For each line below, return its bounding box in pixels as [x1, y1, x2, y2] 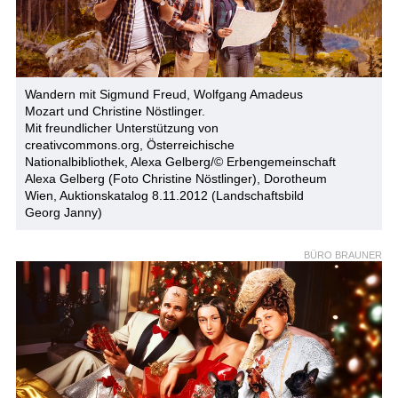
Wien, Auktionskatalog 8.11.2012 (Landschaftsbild [24, 187, 304, 203]
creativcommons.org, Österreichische [24, 137, 235, 152]
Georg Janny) [24, 204, 102, 219]
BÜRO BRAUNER [304, 249, 383, 260]
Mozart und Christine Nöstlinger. [24, 103, 205, 118]
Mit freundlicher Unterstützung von [24, 120, 219, 135]
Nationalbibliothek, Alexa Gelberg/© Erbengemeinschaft [24, 154, 336, 169]
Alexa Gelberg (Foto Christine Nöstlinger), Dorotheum [24, 171, 327, 186]
